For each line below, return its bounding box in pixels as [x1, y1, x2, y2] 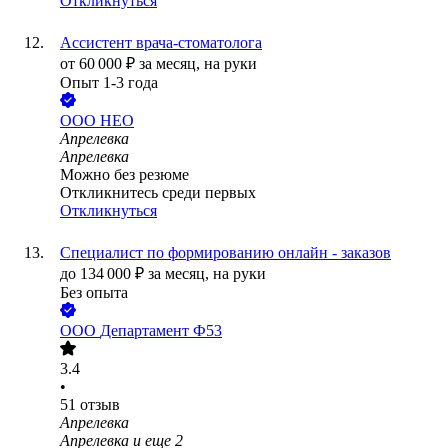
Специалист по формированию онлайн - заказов [60, 244, 391, 262]
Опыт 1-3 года [60, 74, 158, 92]
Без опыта [60, 284, 128, 302]
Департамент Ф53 [100, 322, 222, 340]
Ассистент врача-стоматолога [60, 34, 262, 52]
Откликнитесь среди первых [60, 184, 256, 202]
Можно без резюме [60, 166, 189, 184]
